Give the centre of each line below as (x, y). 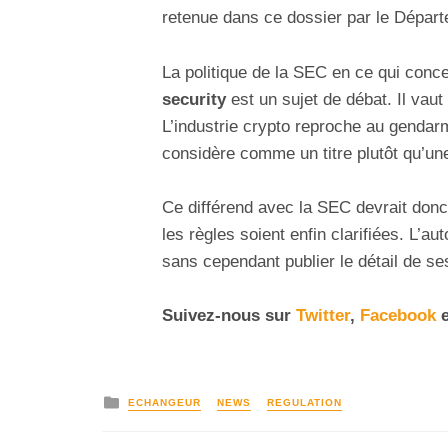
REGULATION (304, 403)
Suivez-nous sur (229, 315)
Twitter (323, 315)
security (194, 99)
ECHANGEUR (164, 403)
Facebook (398, 315)
